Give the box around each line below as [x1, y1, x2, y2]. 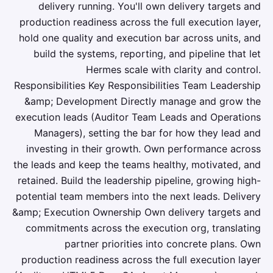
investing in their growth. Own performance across [26, 143, 261, 155]
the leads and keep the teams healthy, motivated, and [13, 158, 261, 171]
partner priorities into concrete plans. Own [65, 238, 261, 250]
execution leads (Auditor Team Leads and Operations [15, 111, 261, 123]
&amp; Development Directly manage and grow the [24, 95, 261, 107]
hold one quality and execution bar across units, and [19, 32, 261, 44]
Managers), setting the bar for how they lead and [34, 127, 261, 139]
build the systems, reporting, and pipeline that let [34, 48, 261, 60]
